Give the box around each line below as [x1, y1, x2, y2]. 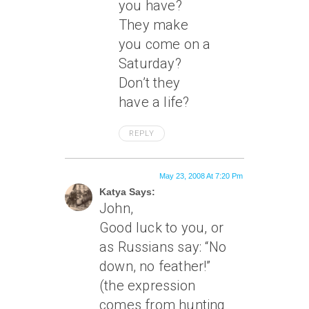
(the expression [99, 277, 195, 294]
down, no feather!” [99, 258, 211, 275]
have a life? [119, 94, 190, 110]
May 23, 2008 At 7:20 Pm [159, 172, 243, 180]
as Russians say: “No [99, 239, 226, 255]
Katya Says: [99, 186, 155, 197]
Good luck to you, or [99, 219, 223, 236]
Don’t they [119, 74, 180, 91]
